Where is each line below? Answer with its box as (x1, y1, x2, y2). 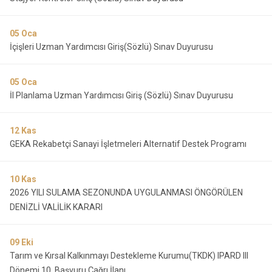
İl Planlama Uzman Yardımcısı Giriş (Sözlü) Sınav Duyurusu (10, 90, 233, 100)
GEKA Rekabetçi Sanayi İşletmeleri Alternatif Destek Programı (10, 139, 246, 149)
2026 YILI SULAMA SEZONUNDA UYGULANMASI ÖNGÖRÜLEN (10, 188, 243, 197)
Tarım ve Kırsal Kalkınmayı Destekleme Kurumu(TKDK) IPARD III (10, 251, 248, 260)
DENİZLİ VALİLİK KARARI (10, 202, 103, 212)
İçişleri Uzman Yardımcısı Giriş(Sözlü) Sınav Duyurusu (10, 42, 213, 52)
